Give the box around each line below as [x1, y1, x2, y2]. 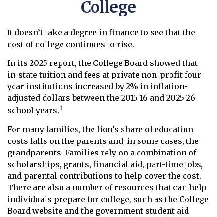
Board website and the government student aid [7, 206, 189, 216]
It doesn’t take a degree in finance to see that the [7, 28, 195, 37]
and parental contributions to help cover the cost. [7, 171, 201, 181]
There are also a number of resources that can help [7, 183, 207, 193]
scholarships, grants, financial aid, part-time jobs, [7, 159, 203, 170]
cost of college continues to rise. [7, 39, 134, 49]
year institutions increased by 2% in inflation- [7, 81, 188, 91]
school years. [7, 106, 59, 116]
